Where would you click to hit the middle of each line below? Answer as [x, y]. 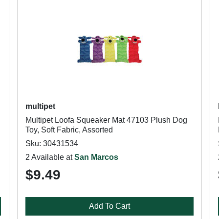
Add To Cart [109, 206]
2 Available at [50, 157]
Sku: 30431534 [52, 143]
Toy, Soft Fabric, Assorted [69, 130]
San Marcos [96, 157]
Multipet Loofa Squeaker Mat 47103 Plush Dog [106, 120]
